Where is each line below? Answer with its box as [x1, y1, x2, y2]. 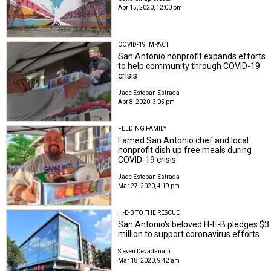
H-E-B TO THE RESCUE [118, 209, 180, 217]
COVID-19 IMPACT [118, 41, 169, 48]
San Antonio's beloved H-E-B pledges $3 [118, 220, 270, 230]
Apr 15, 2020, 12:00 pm [118, 4, 183, 11]
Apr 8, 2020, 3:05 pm [118, 98, 175, 105]
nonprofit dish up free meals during [118, 145, 252, 155]
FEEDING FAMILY [118, 125, 167, 132]
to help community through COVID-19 [118, 60, 261, 71]
